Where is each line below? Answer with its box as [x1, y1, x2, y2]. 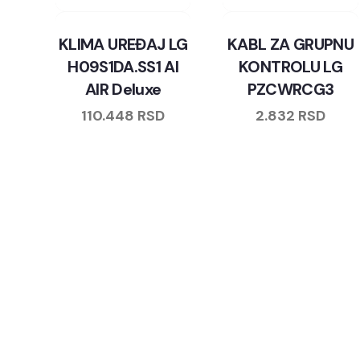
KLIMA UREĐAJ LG [59, 33, 188, 55]
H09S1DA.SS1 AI [67, 55, 179, 77]
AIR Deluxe [84, 78, 162, 100]
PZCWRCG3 [247, 78, 334, 100]
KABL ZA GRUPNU [227, 33, 354, 55]
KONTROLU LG [239, 55, 343, 77]
